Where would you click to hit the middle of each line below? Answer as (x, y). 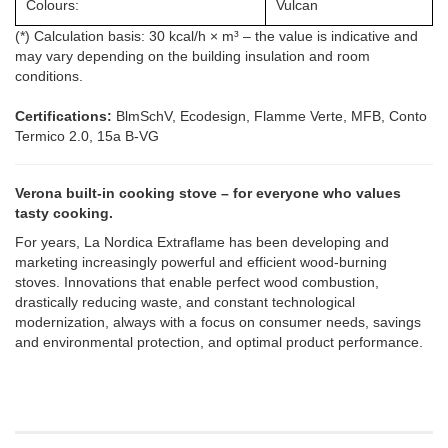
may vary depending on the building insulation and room (192, 55)
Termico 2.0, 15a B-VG (87, 135)
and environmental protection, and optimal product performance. (219, 341)
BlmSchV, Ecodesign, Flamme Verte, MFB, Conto (271, 115)
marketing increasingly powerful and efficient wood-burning (201, 261)
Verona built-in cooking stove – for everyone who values (208, 192)
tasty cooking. (64, 212)
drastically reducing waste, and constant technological (185, 301)
